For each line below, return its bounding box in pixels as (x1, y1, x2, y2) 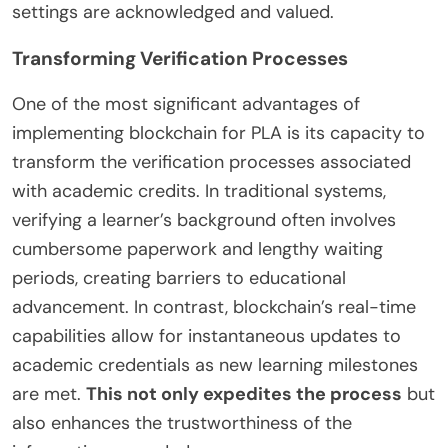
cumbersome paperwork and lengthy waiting (12, 236, 383, 261)
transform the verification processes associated (12, 149, 411, 174)
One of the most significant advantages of (12, 91, 360, 116)
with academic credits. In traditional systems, (12, 178, 386, 203)
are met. (12, 381, 86, 406)
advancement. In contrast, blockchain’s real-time (12, 294, 416, 319)
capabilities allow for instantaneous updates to (12, 323, 401, 348)
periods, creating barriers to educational (12, 265, 346, 290)
